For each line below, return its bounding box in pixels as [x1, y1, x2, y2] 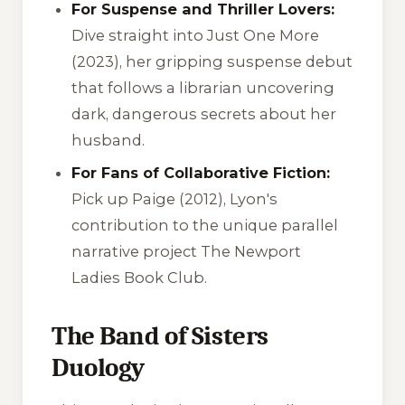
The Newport [201, 241, 302, 260]
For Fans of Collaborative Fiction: [71, 163, 331, 182]
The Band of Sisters [52, 320, 268, 351]
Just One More [207, 26, 320, 45]
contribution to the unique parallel [71, 215, 339, 234]
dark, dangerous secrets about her [71, 105, 337, 124]
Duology [52, 352, 145, 382]
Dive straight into [71, 26, 208, 45]
